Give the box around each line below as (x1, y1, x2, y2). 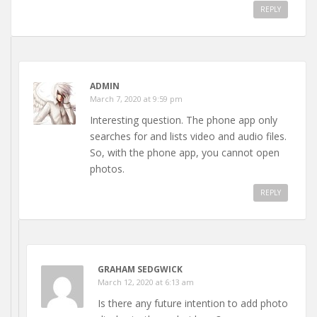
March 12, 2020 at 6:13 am (98, 276, 194, 287)
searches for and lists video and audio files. (90, 129, 287, 143)
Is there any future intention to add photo (98, 296, 288, 310)
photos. (90, 161, 125, 175)
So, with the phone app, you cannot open (90, 145, 279, 159)
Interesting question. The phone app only (90, 113, 277, 127)
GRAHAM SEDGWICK (98, 263, 183, 275)
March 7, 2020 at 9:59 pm (90, 93, 183, 104)
